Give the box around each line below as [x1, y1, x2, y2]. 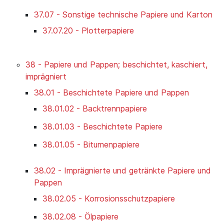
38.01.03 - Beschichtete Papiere [42, 121, 162, 132]
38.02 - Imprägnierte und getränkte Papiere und [34, 165, 211, 176]
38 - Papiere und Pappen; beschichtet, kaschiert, [25, 59, 207, 70]
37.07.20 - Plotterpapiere [42, 25, 134, 36]
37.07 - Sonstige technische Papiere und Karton [34, 9, 212, 20]
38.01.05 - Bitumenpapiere [42, 139, 139, 150]
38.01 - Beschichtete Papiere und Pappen [34, 87, 189, 98]
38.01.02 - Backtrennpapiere [42, 103, 147, 114]
